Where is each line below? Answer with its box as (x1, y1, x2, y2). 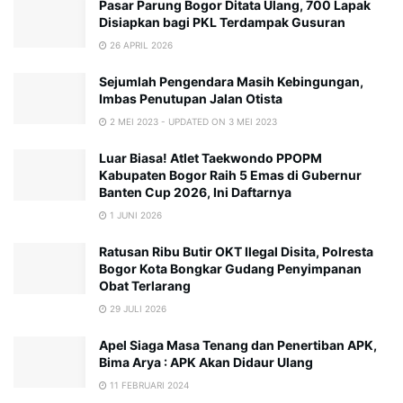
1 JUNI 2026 (107, 210, 162, 221)
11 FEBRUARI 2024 (107, 380, 189, 391)
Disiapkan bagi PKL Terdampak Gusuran (99, 14, 345, 31)
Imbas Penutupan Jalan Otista (99, 91, 282, 107)
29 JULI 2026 (107, 303, 166, 315)
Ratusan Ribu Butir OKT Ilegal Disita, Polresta (99, 244, 373, 260)
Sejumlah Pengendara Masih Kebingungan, (99, 74, 363, 90)
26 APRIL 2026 (107, 40, 173, 51)
